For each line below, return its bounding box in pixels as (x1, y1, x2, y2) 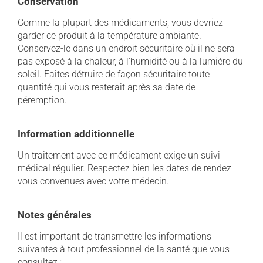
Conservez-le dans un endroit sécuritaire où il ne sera (18, 43, 235, 54)
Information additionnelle (18, 128, 134, 140)
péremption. (18, 95, 67, 106)
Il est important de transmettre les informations (18, 231, 211, 242)
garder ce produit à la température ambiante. (18, 30, 201, 41)
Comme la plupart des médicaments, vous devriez (18, 17, 223, 28)
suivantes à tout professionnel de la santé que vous (18, 244, 230, 255)
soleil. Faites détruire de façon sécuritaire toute (18, 69, 210, 80)
